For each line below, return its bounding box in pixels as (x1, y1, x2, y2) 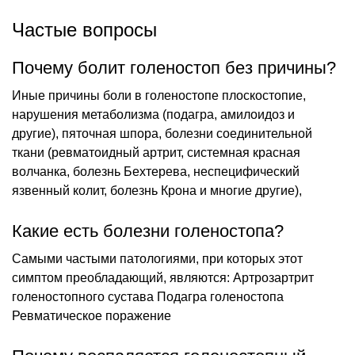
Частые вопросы (12, 18, 157, 40)
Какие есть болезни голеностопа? (12, 220, 284, 241)
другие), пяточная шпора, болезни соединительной (12, 126, 312, 140)
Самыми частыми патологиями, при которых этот (12, 251, 303, 265)
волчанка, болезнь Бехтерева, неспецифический (12, 164, 300, 178)
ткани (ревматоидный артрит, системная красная (12, 145, 300, 159)
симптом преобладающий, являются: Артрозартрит (12, 270, 314, 284)
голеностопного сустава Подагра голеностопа (12, 289, 284, 303)
